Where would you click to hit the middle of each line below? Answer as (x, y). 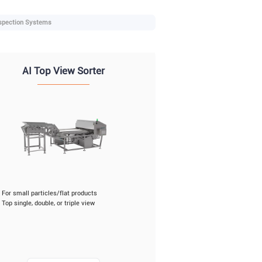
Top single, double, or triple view (48, 204)
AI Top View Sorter (63, 71)
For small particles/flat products (49, 194)
